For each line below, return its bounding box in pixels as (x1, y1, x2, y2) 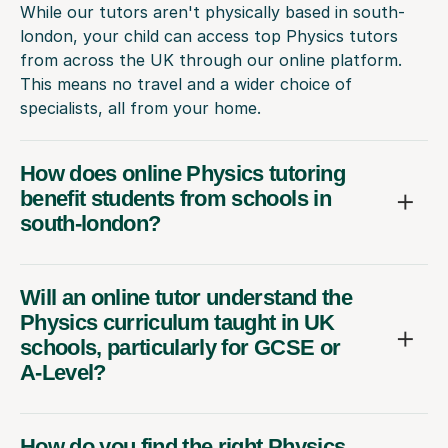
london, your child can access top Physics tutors (20, 25, 398, 46)
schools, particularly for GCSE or (20, 334, 341, 360)
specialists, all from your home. (20, 97, 261, 118)
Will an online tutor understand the (20, 284, 352, 310)
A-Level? (20, 359, 106, 385)
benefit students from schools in (20, 185, 331, 211)
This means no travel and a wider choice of (20, 73, 352, 94)
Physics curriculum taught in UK (20, 309, 335, 335)
